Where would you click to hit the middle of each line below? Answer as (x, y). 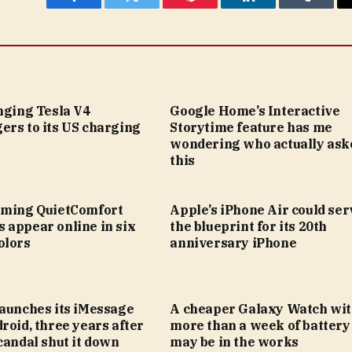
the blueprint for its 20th (248, 226)
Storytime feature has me (251, 127)
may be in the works (234, 341)
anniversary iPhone (233, 242)
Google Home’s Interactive (255, 110)
